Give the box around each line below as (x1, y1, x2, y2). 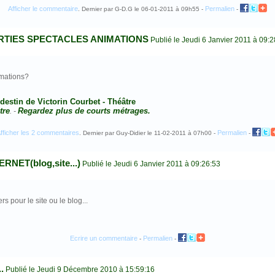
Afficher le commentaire (8, 5, 78, 12)
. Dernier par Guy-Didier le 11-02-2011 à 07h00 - (79, 130, 217, 136)
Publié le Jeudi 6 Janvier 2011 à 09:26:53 (80, 160, 220, 168)
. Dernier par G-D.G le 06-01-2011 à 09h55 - (78, 6, 205, 12)
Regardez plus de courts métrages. (18, 106, 150, 115)
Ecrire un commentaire (70, 234, 137, 242)
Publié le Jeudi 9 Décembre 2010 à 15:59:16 (4, 265, 155, 274)
